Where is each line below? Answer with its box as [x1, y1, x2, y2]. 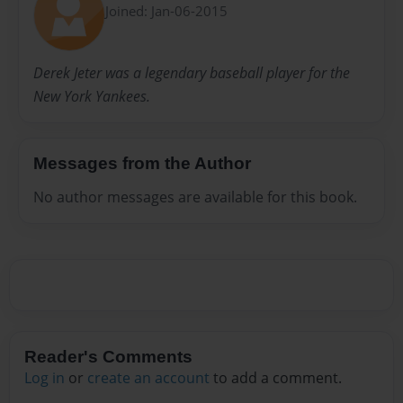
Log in [24, 368, 65, 389]
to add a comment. [210, 368, 342, 389]
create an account [87, 368, 210, 389]
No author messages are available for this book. [33, 187, 357, 208]
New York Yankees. [33, 85, 150, 106]
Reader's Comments [24, 347, 193, 367]
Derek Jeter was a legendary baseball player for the [33, 62, 350, 83]
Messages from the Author [33, 153, 251, 173]
